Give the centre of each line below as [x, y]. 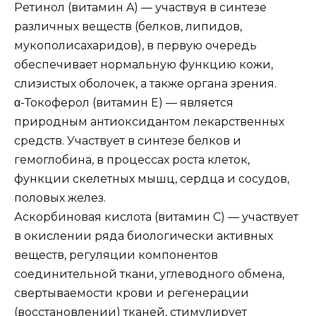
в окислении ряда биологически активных [144, 236]
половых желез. [60, 197]
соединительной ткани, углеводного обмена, [149, 274]
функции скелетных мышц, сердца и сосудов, [152, 178]
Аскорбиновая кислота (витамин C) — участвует [156, 217]
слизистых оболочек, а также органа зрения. [145, 83]
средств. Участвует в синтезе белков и [128, 140]
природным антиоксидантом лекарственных [149, 121]
